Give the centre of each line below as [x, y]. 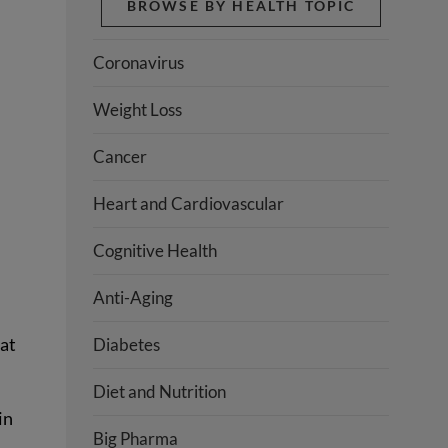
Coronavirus [139, 62]
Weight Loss [138, 109]
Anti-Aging [133, 297]
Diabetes [127, 344]
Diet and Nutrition [160, 391]
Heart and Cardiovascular [189, 203]
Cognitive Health [155, 250]
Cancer [120, 156]
